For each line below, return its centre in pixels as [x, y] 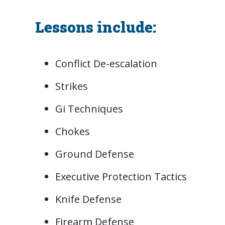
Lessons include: [95, 27]
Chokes [72, 132]
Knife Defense [88, 199]
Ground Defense [94, 154]
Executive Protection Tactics [121, 177]
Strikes [71, 86]
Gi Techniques [89, 109]
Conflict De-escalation [106, 64]
